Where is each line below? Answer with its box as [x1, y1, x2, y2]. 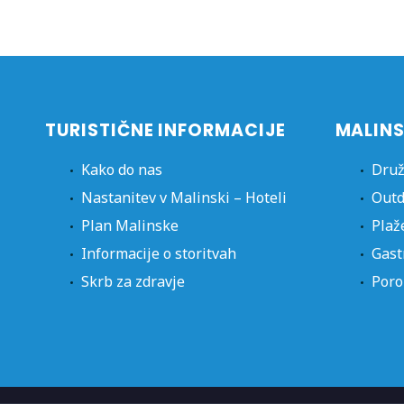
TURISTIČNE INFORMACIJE [45, 118, 286, 143]
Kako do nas [81, 160, 162, 180]
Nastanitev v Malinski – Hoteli [81, 188, 287, 208]
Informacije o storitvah [81, 243, 236, 264]
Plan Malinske [81, 216, 179, 236]
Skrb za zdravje [81, 271, 185, 292]
